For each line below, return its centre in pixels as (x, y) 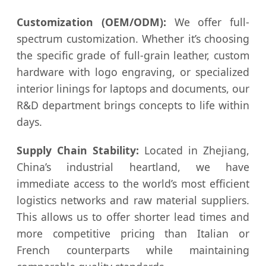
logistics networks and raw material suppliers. (133, 200)
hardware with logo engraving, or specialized (133, 72)
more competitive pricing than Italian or (133, 233)
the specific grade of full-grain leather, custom (133, 55)
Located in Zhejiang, (194, 150)
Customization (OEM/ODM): (91, 22)
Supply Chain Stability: (78, 150)
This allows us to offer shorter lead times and (133, 216)
